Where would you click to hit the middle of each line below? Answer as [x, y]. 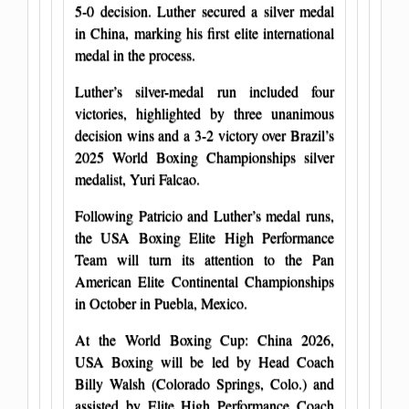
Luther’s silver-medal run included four [204, 90]
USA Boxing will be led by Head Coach [204, 361]
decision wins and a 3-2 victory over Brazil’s [204, 134]
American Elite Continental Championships [204, 280]
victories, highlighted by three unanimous [204, 112]
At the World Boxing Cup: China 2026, [204, 339]
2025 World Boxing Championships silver [204, 156]
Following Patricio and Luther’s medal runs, [204, 215]
